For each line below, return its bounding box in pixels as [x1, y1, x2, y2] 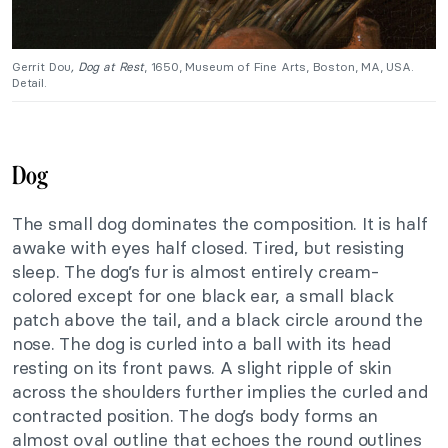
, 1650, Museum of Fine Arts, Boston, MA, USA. [143, 59, 414, 74]
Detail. [12, 75, 47, 90]
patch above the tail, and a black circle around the [12, 308, 423, 331]
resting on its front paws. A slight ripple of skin [12, 356, 392, 379]
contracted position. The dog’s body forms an [12, 404, 379, 427]
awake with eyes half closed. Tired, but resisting [12, 236, 404, 259]
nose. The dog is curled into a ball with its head [12, 332, 391, 355]
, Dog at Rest [71, 59, 144, 74]
